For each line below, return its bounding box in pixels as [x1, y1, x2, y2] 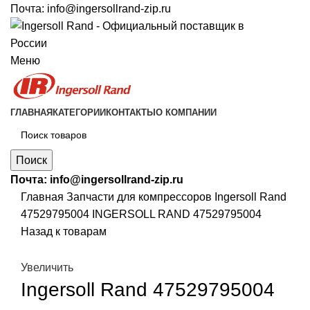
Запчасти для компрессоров [66, 191, 215, 203]
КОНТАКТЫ [106, 107, 156, 118]
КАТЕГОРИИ [53, 107, 106, 118]
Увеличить [21, 261, 73, 273]
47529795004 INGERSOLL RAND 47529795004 [21, 208, 262, 221]
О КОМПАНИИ [156, 107, 217, 118]
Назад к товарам [21, 226, 107, 238]
